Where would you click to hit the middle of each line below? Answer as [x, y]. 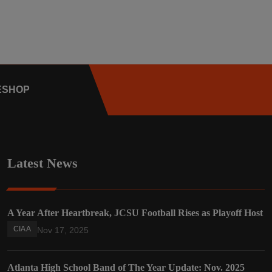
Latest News [42, 163]
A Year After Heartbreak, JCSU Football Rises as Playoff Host [135, 213]
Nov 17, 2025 [63, 230]
